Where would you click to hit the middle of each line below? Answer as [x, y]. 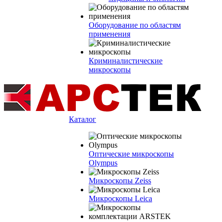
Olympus [103, 163]
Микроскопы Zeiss [120, 181]
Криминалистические [126, 61]
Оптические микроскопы [131, 154]
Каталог [83, 119]
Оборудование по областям [135, 25]
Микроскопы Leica [120, 198]
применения [110, 34]
